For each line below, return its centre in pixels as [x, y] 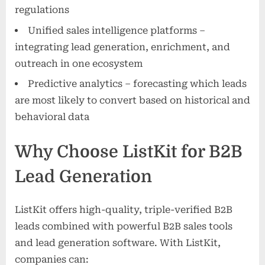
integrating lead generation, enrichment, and [122, 47]
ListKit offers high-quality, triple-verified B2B [124, 209]
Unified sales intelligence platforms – [117, 30]
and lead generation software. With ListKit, [118, 243]
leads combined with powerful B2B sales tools [124, 226]
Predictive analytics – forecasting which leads [137, 83]
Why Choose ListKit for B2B [129, 151]
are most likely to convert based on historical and [132, 100]
